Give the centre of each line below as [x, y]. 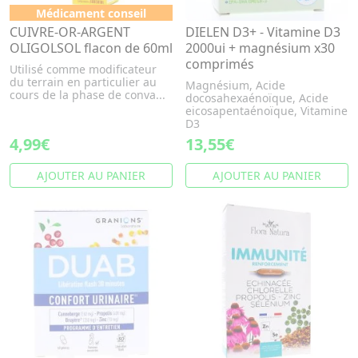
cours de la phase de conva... [88, 95]
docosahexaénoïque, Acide [257, 98]
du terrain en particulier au [83, 82]
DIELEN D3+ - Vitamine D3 [263, 32]
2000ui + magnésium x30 [260, 48]
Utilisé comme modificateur [83, 69]
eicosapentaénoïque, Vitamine [267, 111]
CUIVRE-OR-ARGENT [70, 32]
